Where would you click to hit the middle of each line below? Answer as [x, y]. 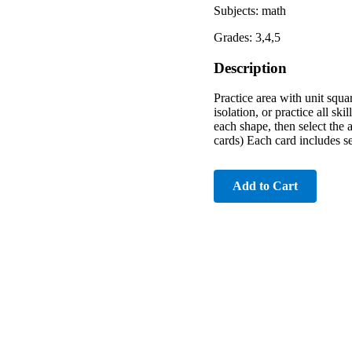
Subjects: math [250, 10]
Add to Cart [265, 186]
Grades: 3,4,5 [247, 37]
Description [250, 68]
